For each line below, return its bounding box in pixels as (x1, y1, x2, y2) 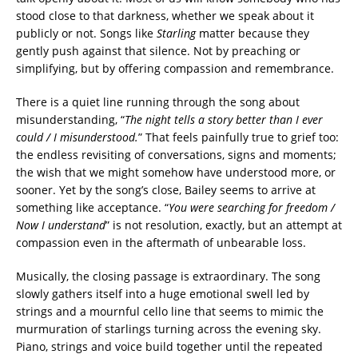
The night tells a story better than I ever (125, 111, 323, 127)
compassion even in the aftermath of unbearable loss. (16, 234, 306, 250)
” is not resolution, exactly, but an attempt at (105, 217, 342, 233)
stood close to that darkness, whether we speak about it (16, 7, 314, 23)
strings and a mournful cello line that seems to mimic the (16, 303, 324, 319)
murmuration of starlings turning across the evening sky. (16, 320, 321, 336)
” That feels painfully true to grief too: (138, 129, 339, 145)
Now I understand (16, 217, 105, 233)
